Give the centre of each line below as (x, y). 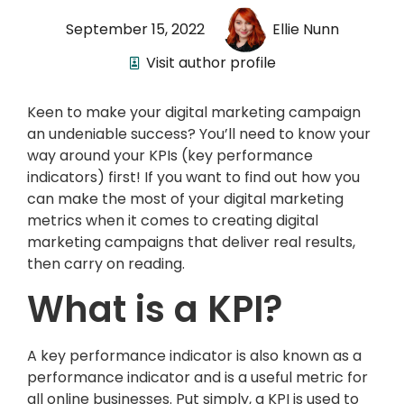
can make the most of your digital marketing (185, 198)
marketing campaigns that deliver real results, (191, 242)
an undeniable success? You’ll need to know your (199, 133)
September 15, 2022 (135, 30)
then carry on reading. (106, 263)
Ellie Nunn (305, 30)
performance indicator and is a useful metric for (197, 378)
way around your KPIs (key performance (170, 155)
